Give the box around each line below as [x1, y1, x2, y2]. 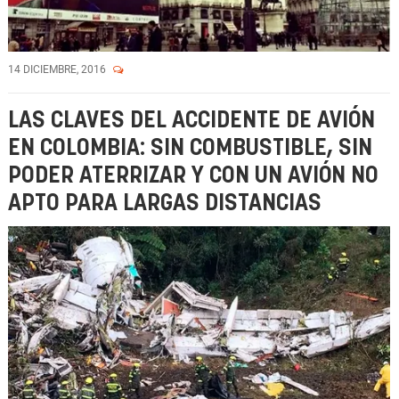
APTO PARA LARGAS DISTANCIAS [8, 192, 322, 215]
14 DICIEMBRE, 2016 [8, 63, 109, 76]
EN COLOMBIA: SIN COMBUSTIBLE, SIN [8, 137, 372, 159]
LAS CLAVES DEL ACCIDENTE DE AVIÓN [8, 110, 375, 132]
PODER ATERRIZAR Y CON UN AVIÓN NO [8, 165, 379, 187]
